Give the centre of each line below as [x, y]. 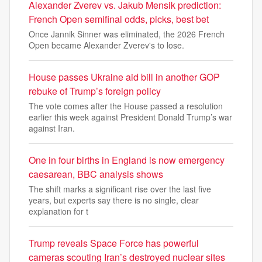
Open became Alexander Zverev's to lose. [106, 45]
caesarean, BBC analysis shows [96, 174]
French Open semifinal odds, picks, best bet [119, 19]
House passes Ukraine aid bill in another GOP [124, 77]
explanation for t [58, 211]
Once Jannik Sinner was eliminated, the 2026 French [127, 34]
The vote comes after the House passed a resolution [126, 106]
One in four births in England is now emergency [127, 160]
